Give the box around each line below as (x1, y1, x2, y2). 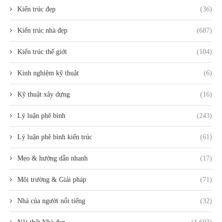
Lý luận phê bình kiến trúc (17, 133, 92, 141)
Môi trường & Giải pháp (17, 176, 86, 184)
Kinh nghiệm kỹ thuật (17, 69, 79, 77)
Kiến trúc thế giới (17, 48, 67, 56)
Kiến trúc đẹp (17, 5, 55, 13)
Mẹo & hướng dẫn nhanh (17, 155, 88, 163)
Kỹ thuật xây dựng (17, 91, 70, 99)
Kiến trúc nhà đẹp (17, 27, 67, 35)
